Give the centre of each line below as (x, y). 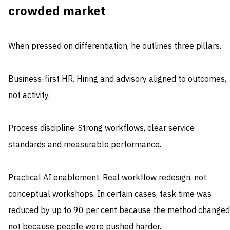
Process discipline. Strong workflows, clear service (101, 128)
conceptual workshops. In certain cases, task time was (110, 194)
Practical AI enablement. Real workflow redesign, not (107, 177)
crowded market (57, 12)
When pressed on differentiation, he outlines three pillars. (115, 46)
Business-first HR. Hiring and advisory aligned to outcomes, (117, 79)
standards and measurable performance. (85, 145)
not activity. (29, 95)
